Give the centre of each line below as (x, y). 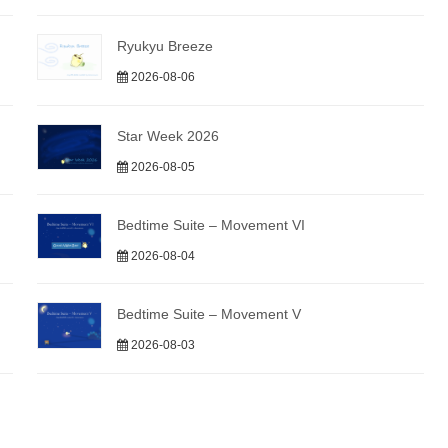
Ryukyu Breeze (165, 46)
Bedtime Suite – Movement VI (211, 224)
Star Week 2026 (168, 135)
